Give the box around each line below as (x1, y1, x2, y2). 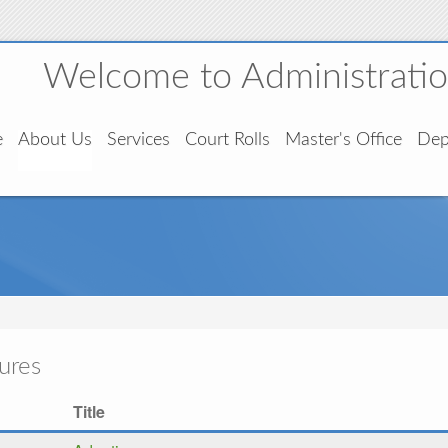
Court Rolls (185, 131, 270, 149)
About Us (18, 131, 92, 149)
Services (107, 131, 170, 149)
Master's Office (285, 131, 402, 149)
